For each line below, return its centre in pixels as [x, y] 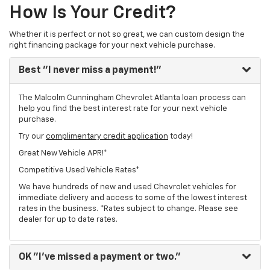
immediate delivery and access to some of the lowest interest [133, 198]
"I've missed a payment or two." [106, 258]
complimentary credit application [107, 137]
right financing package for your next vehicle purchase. [112, 46]
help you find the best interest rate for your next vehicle [123, 109]
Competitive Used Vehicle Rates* [79, 171]
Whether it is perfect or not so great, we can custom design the [127, 35]
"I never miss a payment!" [101, 71]
